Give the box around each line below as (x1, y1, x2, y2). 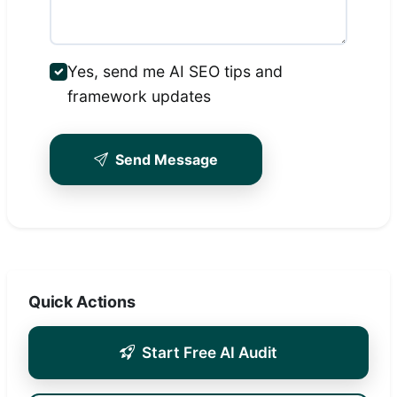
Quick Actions (28, 292, 136, 312)
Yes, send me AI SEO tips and (67, 62, 283, 82)
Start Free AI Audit (142, 343, 277, 362)
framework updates (67, 87, 211, 106)
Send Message (115, 151, 218, 169)
